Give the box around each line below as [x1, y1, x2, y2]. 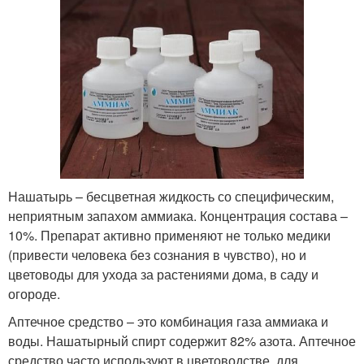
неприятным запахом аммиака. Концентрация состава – [8, 206, 348, 225]
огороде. [8, 284, 60, 303]
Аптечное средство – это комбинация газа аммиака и [8, 311, 328, 331]
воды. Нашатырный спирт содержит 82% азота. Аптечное [8, 331, 356, 350]
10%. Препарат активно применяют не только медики [8, 225, 331, 245]
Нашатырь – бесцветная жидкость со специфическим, [8, 186, 334, 206]
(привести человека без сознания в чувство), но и [8, 245, 306, 264]
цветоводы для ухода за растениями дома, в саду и [8, 264, 318, 284]
